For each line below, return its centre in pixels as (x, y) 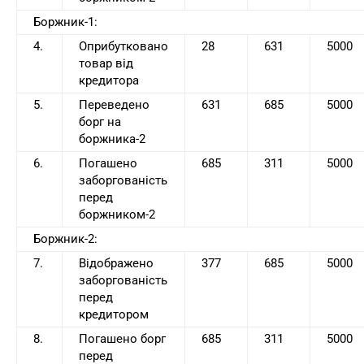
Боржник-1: (65, 22)
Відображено (116, 264)
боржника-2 (112, 139)
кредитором (114, 315)
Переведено (114, 105)
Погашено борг (122, 339)
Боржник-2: (65, 239)
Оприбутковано (123, 47)
